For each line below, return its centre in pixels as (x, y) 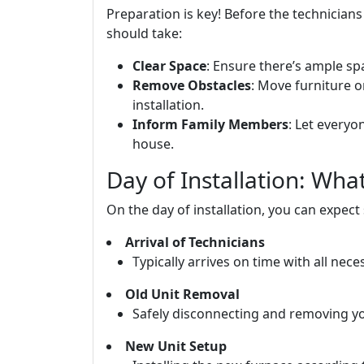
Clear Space (169, 66)
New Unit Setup (176, 346)
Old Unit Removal (182, 294)
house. (153, 144)
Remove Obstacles (192, 85)
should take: (144, 33)
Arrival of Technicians (195, 242)
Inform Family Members (210, 124)
